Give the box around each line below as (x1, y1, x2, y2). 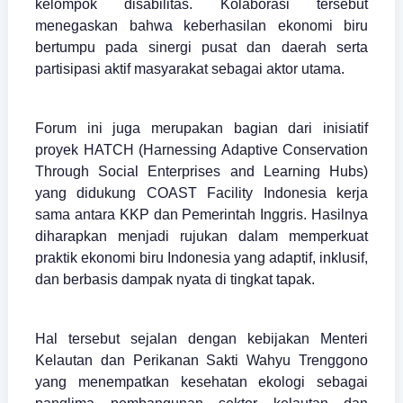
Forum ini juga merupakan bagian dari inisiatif (35, 121, 368, 137)
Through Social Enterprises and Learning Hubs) (35, 164, 368, 180)
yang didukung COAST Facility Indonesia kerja (35, 185, 368, 201)
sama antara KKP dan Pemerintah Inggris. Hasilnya (35, 207, 368, 223)
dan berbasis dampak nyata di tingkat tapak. (35, 272, 315, 288)
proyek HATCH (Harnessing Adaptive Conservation (35, 142, 368, 158)
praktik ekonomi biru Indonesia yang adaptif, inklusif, (35, 250, 368, 266)
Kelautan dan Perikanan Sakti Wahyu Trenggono (35, 353, 368, 369)
